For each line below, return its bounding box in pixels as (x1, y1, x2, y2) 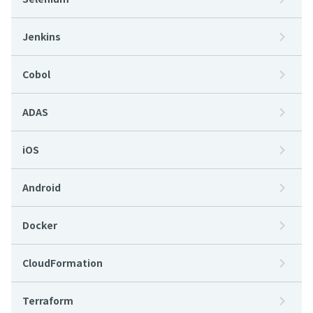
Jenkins (22, 29, 61, 43)
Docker (22, 218, 57, 232)
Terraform (22, 293, 73, 307)
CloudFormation (22, 256, 103, 270)
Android (22, 180, 61, 194)
